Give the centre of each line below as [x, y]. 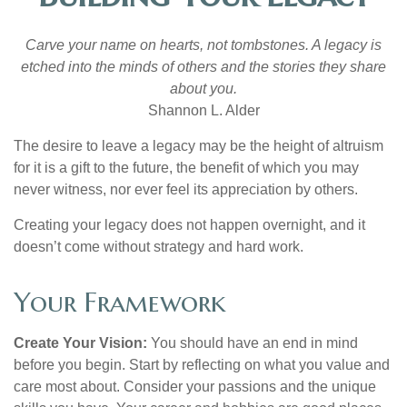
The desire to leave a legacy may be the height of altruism [199, 146]
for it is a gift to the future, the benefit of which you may [186, 168]
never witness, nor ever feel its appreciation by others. [186, 189]
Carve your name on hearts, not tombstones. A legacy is [203, 45]
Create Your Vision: [82, 343]
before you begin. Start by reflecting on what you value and [202, 365]
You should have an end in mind [254, 343]
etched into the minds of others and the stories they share [203, 67]
